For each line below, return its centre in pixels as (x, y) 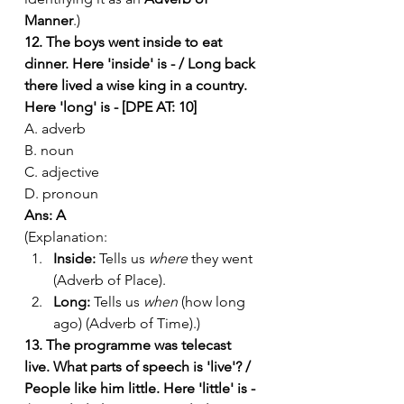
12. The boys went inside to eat (125, 41)
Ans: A (45, 215)
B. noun (49, 150)
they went (222, 258)
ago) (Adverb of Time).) (127, 323)
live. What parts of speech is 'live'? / (139, 366)
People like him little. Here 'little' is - (142, 388)
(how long (213, 301)
